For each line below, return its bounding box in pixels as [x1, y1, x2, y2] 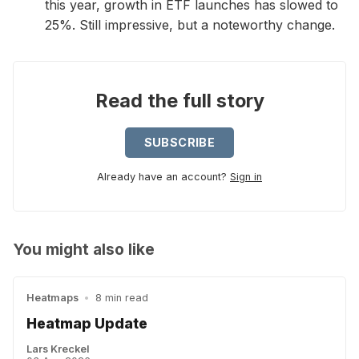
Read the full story [95, 89, 264, 113]
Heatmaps [26, 292, 79, 305]
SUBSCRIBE [143, 135, 216, 149]
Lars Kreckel [26, 343, 90, 356]
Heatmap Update [26, 314, 147, 332]
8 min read [95, 292, 148, 305]
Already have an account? [97, 171, 227, 184]
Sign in [230, 171, 262, 184]
